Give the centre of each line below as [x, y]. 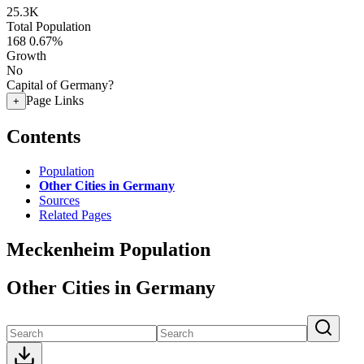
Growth [26, 56]
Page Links [55, 100]
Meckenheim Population [108, 249]
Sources [59, 200]
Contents [43, 136]
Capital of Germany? [60, 85]
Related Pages [75, 214]
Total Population [49, 26]
